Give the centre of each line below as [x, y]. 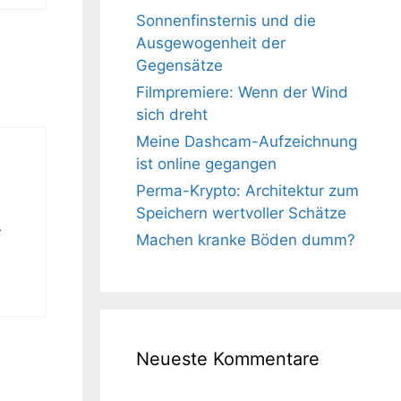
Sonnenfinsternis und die [226, 21]
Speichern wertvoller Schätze [241, 213]
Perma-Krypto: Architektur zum [247, 191]
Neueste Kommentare [228, 359]
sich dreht [172, 115]
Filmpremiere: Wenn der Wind [242, 92]
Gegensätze [179, 65]
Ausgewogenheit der [211, 43]
